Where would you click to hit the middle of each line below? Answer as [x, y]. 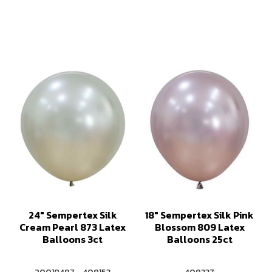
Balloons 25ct [199, 239]
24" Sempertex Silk [73, 215]
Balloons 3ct [73, 239]
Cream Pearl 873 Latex [73, 227]
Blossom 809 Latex [199, 227]
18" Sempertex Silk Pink [199, 215]
